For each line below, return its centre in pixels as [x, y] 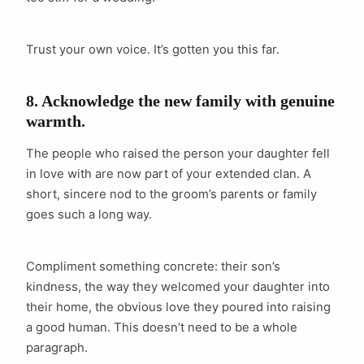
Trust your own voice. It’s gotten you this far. [153, 49]
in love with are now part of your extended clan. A [169, 174]
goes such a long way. [89, 215]
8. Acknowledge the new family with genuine [180, 102]
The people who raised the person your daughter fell [178, 154]
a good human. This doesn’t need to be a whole [162, 328]
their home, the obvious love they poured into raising [178, 308]
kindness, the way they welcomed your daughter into [178, 287]
